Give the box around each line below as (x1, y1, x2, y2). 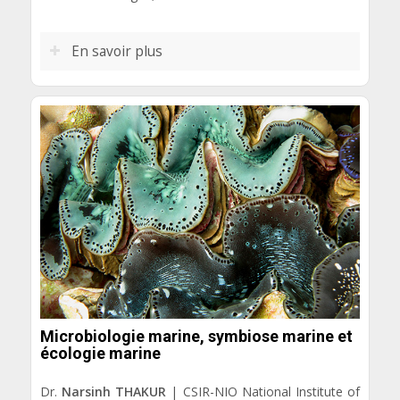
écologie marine (39, 344, 161, 363)
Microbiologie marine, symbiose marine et (39, 327, 353, 346)
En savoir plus (71, 41, 162, 61)
